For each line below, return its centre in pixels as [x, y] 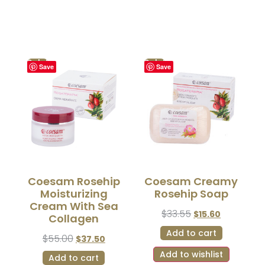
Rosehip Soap [191, 194]
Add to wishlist [191, 255]
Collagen [74, 219]
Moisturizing [74, 194]
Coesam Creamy [191, 182]
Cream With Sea [74, 206]
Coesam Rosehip [74, 182]
